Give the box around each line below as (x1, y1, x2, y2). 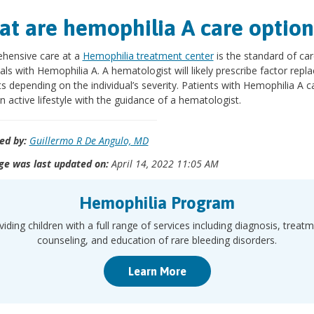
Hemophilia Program (79, 193, 235, 212)
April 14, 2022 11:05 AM (108, 157, 219, 170)
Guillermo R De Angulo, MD (29, 134, 149, 147)
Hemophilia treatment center (82, 49, 214, 62)
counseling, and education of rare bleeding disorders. (37, 233, 277, 247)
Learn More (128, 265, 186, 278)
